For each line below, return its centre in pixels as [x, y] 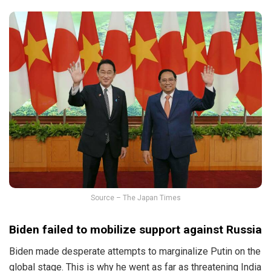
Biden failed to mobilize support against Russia [135, 229]
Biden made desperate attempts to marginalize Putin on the [135, 252]
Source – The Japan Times [135, 198]
